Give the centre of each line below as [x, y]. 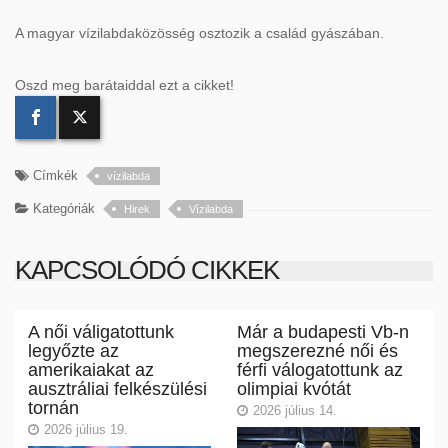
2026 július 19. [85, 430]
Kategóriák [62, 208]
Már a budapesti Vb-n [322, 332]
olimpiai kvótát [293, 389]
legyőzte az [73, 351]
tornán [53, 408]
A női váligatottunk [100, 332]
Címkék [53, 175]
